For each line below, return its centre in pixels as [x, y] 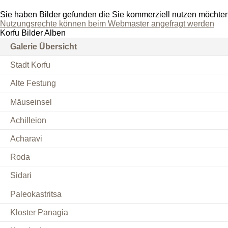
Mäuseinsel [31, 102]
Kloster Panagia [39, 212]
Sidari [21, 176]
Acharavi [26, 139]
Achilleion [28, 120]
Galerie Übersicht [44, 47]
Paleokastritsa [36, 194]
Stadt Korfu [30, 65]
